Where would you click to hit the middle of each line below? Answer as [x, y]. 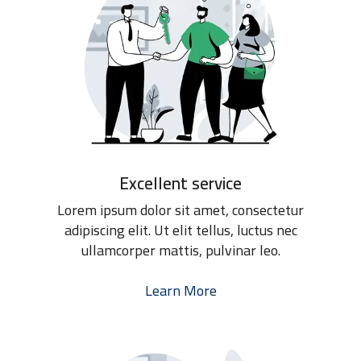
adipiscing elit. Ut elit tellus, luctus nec [180, 230]
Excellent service [180, 184]
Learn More [180, 291]
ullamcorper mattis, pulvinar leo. [180, 251]
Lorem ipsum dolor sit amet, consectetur [180, 210]
